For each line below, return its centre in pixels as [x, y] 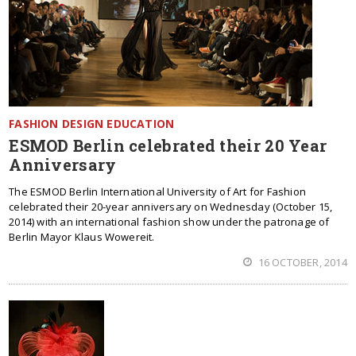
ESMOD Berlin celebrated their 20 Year [168, 145]
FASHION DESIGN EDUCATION [92, 124]
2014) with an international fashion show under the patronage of [169, 222]
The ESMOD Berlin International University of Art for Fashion [157, 192]
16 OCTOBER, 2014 [301, 262]
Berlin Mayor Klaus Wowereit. [82, 237]
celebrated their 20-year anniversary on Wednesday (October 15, [171, 207]
